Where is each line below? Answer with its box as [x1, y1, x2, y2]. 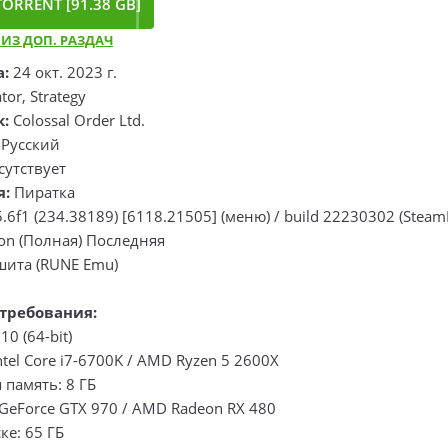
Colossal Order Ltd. [9, 110, 145, 130]
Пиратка [10, 182, 75, 202]
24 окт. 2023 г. [9, 62, 117, 82]
